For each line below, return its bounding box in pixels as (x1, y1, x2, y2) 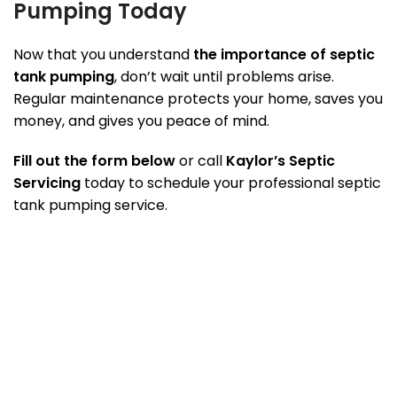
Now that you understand (13, 44, 193, 66)
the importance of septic (193, 44, 375, 66)
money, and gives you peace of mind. (13, 111, 269, 132)
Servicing (13, 173, 81, 194)
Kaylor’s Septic (226, 151, 335, 172)
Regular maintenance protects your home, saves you (13, 89, 383, 110)
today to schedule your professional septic (81, 173, 381, 194)
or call (175, 151, 226, 172)
